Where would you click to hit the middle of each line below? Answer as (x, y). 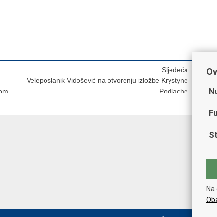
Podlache (174, 91)
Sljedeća (175, 70)
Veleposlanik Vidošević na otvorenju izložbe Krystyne (107, 81)
